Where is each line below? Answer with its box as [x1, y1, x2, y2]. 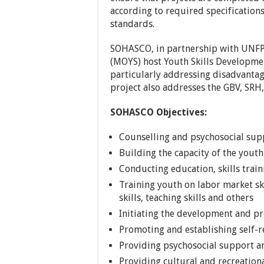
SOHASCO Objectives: [110, 107, 207, 118]
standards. [110, 18, 154, 29]
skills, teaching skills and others [119, 192, 253, 203]
